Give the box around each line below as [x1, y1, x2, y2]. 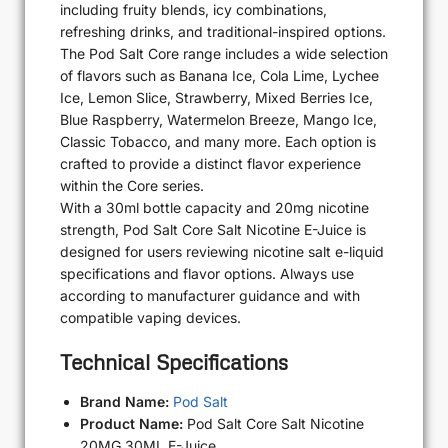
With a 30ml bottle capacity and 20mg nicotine [60, 199, 369, 217]
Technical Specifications [60, 349, 288, 376]
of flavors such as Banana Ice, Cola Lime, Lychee [60, 67, 379, 85]
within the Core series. [60, 177, 204, 195]
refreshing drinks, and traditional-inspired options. [60, 23, 386, 41]
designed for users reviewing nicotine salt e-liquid [60, 243, 384, 261]
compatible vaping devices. [60, 309, 241, 327]
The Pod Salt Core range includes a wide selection [60, 45, 388, 63]
